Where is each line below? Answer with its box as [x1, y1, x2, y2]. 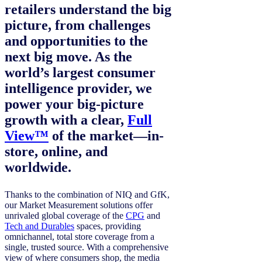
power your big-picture [5, 96, 144, 112]
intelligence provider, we [5, 81, 152, 96]
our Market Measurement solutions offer [5, 200, 153, 211]
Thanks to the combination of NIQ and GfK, [5, 189, 170, 200]
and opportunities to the [5, 33, 148, 49]
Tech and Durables [5, 221, 74, 232]
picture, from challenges [5, 18, 150, 33]
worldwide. [5, 160, 71, 175]
